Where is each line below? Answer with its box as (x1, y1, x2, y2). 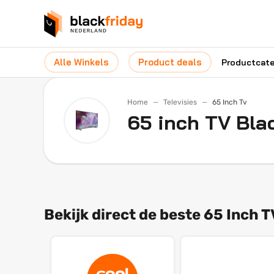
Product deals (138, 56, 202, 68)
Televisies (163, 98, 197, 106)
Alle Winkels (54, 56, 109, 68)
